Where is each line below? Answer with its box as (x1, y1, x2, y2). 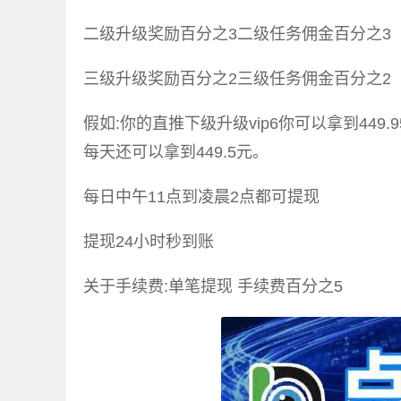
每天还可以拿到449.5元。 (83, 143, 269, 162)
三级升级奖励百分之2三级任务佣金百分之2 (83, 70, 391, 89)
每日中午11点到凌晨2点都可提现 (83, 188, 320, 207)
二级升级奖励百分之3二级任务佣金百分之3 (83, 25, 391, 44)
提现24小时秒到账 (83, 233, 214, 252)
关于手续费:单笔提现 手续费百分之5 (83, 277, 343, 296)
